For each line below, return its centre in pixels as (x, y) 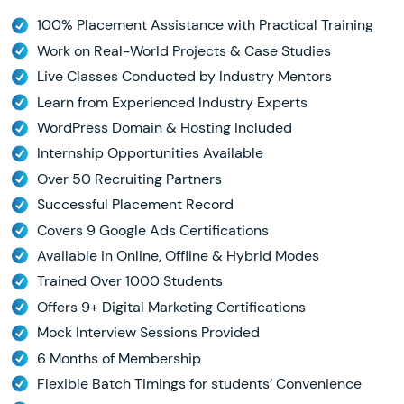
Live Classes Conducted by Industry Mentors (184, 77)
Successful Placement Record (135, 205)
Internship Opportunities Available (150, 153)
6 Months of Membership (119, 358)
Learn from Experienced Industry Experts (172, 102)
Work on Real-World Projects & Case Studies (184, 50)
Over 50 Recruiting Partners (129, 179)
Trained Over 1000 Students (129, 281)
